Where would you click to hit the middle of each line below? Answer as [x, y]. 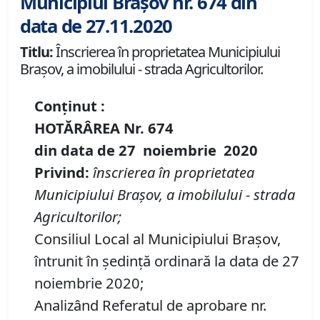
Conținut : [70, 106]
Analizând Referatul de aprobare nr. [150, 305]
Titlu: [36, 52]
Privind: [62, 172]
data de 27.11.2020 [96, 26]
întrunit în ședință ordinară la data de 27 [167, 261]
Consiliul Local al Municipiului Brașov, [157, 239]
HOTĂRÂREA [77, 128]
